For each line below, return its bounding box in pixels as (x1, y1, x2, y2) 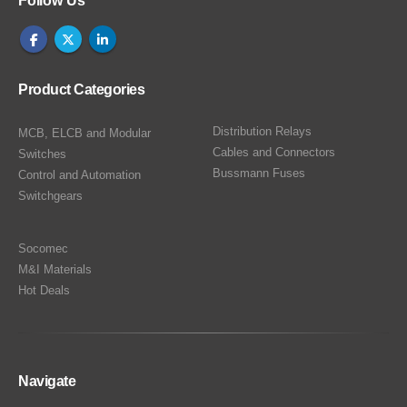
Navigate (18, 373, 75, 390)
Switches (18, 147, 66, 162)
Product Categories (18, 82, 144, 98)
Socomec (18, 242, 68, 256)
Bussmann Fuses (213, 166, 305, 181)
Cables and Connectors (213, 145, 335, 160)
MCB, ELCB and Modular (18, 126, 151, 141)
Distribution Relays (213, 124, 312, 139)
